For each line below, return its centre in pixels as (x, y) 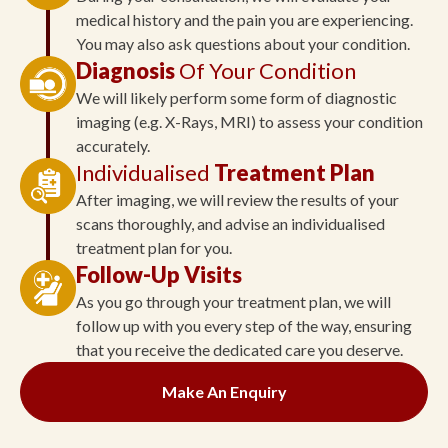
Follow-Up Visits (159, 275)
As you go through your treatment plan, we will (233, 302)
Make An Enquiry (224, 392)
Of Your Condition (267, 71)
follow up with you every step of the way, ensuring (244, 326)
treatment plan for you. (154, 248)
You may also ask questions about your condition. (243, 44)
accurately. (113, 146)
